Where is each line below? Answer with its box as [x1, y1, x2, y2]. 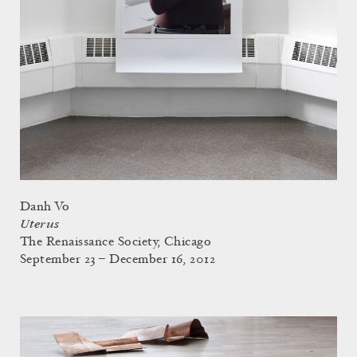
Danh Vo [20, 200, 70, 214]
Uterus [20, 217, 60, 231]
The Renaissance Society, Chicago [20, 235, 212, 249]
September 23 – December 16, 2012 [20, 253, 216, 266]
